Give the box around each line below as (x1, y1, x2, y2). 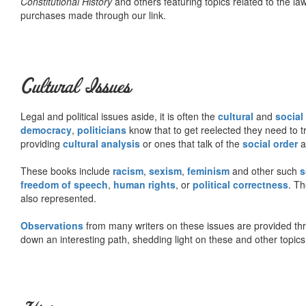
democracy (20, 122, 72, 137)
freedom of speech (20, 177, 108, 191)
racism (113, 163, 143, 178)
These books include (20, 163, 113, 178)
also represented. (20, 191, 96, 205)
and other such (229, 163, 300, 178)
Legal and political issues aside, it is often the (20, 109, 218, 123)
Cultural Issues (20, 76, 130, 98)
